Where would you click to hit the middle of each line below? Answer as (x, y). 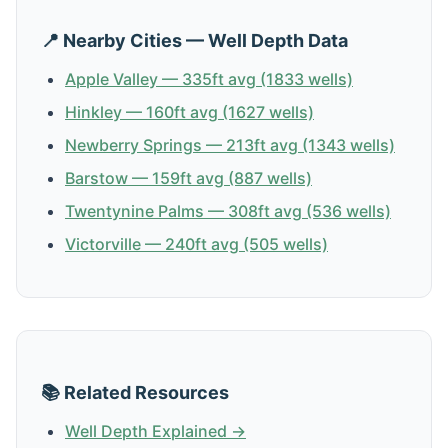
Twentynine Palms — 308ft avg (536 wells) (228, 210)
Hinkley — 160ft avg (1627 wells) (189, 111)
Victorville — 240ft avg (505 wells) (196, 243)
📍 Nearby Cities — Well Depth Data (194, 40)
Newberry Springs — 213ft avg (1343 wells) (230, 144)
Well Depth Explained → (155, 430)
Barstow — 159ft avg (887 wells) (188, 177)
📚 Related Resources (135, 392)
